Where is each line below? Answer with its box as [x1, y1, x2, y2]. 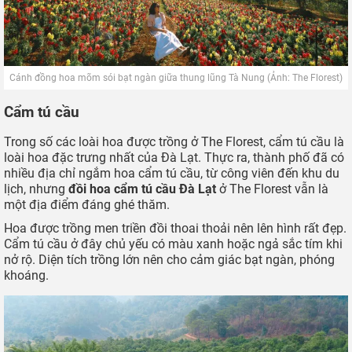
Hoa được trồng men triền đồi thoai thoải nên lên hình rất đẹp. [4, 221, 346, 236]
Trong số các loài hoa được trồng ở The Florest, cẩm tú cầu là [4, 134, 344, 150]
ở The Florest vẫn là [216, 181, 328, 197]
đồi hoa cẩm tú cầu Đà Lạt [68, 181, 216, 197]
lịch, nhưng [4, 181, 68, 197]
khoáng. [4, 268, 49, 284]
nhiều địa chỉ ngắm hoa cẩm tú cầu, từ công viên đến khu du [4, 166, 339, 181]
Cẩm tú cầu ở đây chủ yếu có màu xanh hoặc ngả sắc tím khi [4, 236, 343, 252]
